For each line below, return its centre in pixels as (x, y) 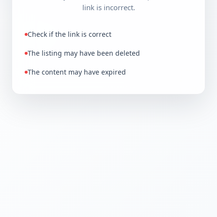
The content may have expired (77, 72)
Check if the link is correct (70, 34)
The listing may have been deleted (84, 53)
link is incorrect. (108, 7)
